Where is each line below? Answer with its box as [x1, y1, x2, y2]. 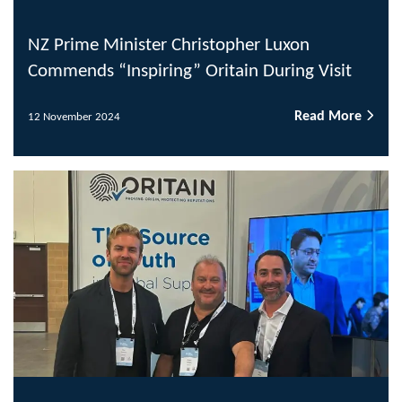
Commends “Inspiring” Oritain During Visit [28, 62, 352, 82]
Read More [294, 109, 365, 125]
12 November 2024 [28, 110, 120, 123]
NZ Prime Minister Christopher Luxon [28, 36, 310, 56]
